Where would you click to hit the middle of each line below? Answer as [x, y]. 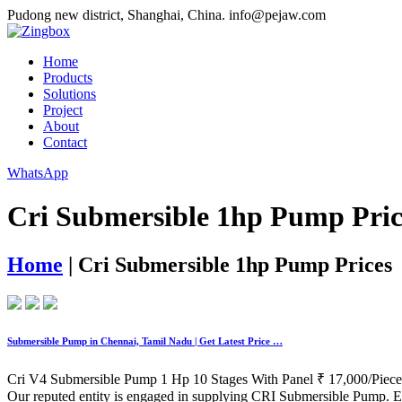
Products [68, 78]
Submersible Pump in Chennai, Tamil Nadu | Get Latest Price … [145, 341]
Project [63, 110]
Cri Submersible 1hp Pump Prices [235, 264]
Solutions [70, 94]
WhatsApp [38, 173]
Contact [65, 142]
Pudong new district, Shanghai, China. [116, 15]
